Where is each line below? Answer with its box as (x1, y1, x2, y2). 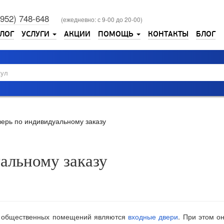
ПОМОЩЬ (98, 29, 135, 38)
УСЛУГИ (21, 29, 51, 38)
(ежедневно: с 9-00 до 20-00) (61, 15, 142, 23)
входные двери (128, 211, 178, 222)
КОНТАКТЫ (148, 29, 188, 38)
